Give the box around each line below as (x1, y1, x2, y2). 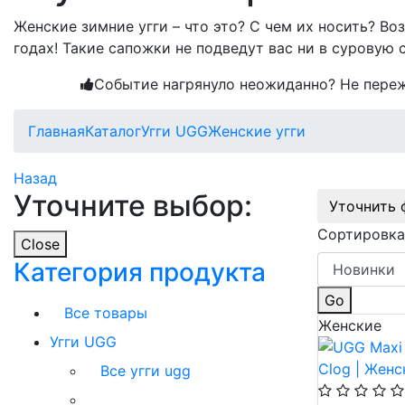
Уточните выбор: (14, 188, 252, 223)
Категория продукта (14, 257, 266, 287)
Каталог (85, 122, 141, 140)
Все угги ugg (100, 362, 191, 380)
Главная (28, 122, 85, 140)
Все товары (64, 304, 147, 322)
